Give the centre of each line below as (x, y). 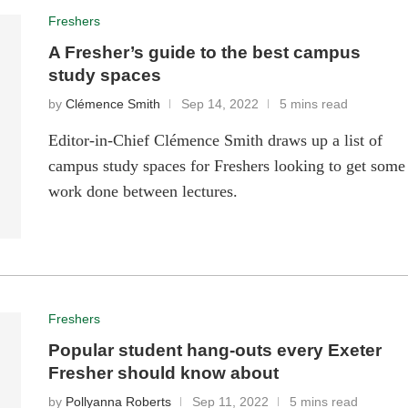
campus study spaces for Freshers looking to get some (227, 166)
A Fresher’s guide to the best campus (205, 53)
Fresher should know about (164, 373)
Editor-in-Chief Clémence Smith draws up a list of (216, 141)
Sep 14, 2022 (220, 105)
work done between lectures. (143, 192)
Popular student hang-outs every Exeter (215, 351)
